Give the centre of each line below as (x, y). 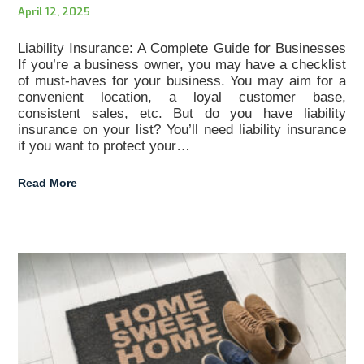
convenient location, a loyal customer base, (182, 97)
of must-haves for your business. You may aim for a (182, 80)
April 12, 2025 (54, 11)
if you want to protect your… (104, 145)
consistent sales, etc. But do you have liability (182, 113)
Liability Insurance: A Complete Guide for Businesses (182, 48)
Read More (48, 182)
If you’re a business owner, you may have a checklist (182, 64)
